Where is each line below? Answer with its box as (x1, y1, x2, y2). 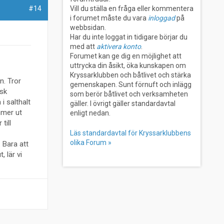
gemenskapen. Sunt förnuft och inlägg (69, 80, 191, 88)
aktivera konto (96, 42, 141, 50)
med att (69, 42, 96, 50)
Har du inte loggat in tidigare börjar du (69, 32, 187, 41)
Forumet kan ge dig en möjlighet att (69, 51, 181, 60)
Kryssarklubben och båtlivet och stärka (69, 70, 191, 79)
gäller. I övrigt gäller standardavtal (69, 99, 175, 107)
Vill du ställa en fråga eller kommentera (69, 4, 193, 12)
